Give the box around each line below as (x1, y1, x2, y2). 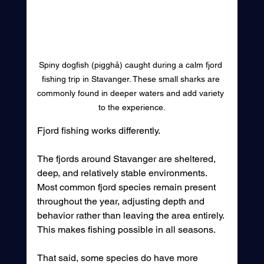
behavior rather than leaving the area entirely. (37, 210, 226, 222)
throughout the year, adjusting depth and (37, 196, 207, 207)
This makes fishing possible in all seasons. (37, 224, 216, 236)
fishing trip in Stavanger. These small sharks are (41, 74, 222, 84)
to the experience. (98, 103, 166, 113)
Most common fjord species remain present (37, 181, 218, 193)
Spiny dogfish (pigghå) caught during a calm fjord (39, 60, 225, 70)
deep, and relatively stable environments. (37, 167, 209, 179)
